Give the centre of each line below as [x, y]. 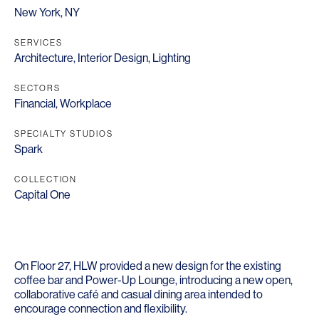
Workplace [86, 104]
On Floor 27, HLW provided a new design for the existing [148, 266]
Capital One [42, 195]
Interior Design [113, 58]
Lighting [172, 58]
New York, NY [47, 12]
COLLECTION [46, 179]
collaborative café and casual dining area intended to [138, 294]
